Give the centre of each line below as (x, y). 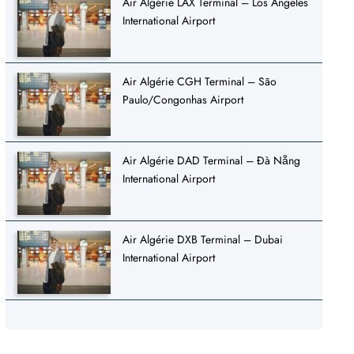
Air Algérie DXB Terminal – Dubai (203, 239)
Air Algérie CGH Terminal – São (200, 81)
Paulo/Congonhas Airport (183, 99)
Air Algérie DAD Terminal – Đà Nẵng (212, 160)
